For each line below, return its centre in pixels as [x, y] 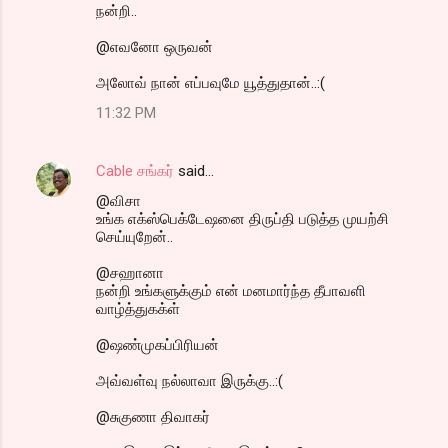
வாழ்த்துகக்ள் [138, 308]
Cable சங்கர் [135, 170]
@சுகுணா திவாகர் [153, 416]
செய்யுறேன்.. [134, 236]
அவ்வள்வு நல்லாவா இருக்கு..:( [189, 380]
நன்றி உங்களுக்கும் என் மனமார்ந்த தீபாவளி [231, 290]
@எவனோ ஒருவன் [154, 46]
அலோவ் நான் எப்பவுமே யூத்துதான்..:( [210, 82]
